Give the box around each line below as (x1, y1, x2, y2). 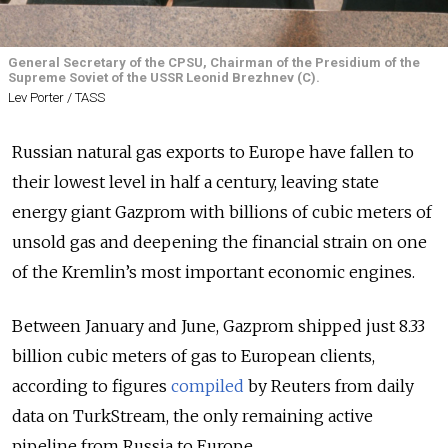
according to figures (12, 376, 171, 396)
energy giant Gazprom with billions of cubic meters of (12, 202, 432, 222)
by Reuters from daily (244, 376, 414, 396)
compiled (171, 376, 244, 396)
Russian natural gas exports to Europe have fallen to (12, 142, 414, 162)
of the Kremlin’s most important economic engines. (12, 262, 415, 282)
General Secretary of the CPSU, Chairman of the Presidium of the (8, 54, 420, 70)
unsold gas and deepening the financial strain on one (12, 232, 427, 252)
